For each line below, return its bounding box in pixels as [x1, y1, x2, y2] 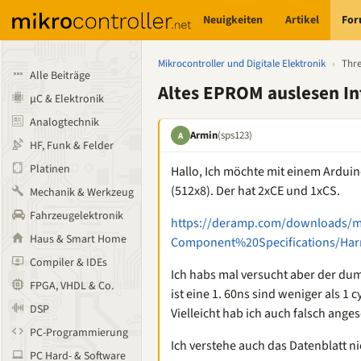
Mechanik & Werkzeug [30, 185, 134, 201]
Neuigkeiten [203, 11, 263, 28]
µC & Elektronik [30, 91, 104, 107]
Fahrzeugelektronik [30, 208, 123, 224]
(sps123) [218, 127, 252, 143]
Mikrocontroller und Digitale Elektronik [158, 56, 326, 71]
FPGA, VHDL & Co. [30, 278, 114, 294]
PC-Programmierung [30, 325, 128, 341]
